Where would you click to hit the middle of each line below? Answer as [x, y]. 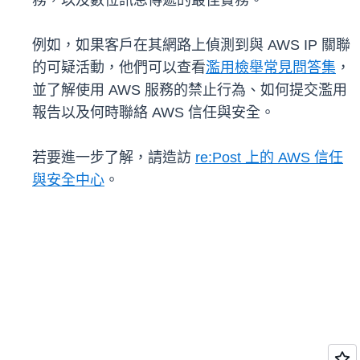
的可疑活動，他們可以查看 [119, 68]
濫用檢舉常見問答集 [271, 68]
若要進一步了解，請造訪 [114, 158]
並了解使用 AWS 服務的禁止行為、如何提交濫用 [190, 90]
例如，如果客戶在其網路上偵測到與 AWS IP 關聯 [191, 45]
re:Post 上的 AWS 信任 [269, 158]
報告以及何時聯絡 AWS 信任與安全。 [153, 113]
